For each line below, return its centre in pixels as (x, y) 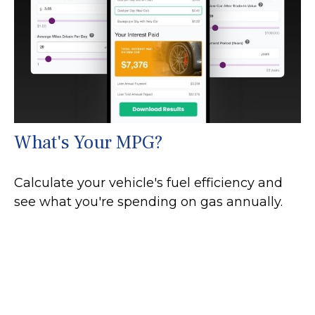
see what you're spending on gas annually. (148, 202)
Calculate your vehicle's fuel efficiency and (148, 183)
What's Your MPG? (89, 143)
